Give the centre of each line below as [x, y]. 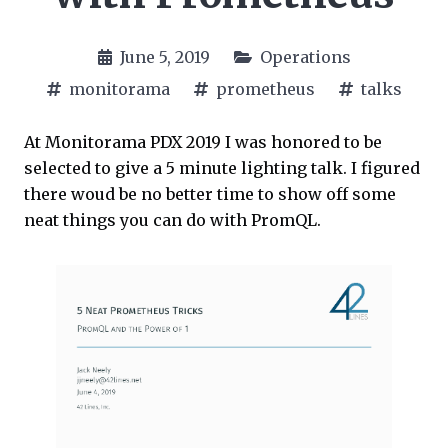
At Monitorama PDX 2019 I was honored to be [203, 142]
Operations [301, 57]
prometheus [261, 89]
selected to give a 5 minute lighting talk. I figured [222, 168]
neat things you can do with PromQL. [172, 220]
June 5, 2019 [160, 57]
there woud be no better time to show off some [210, 194]
